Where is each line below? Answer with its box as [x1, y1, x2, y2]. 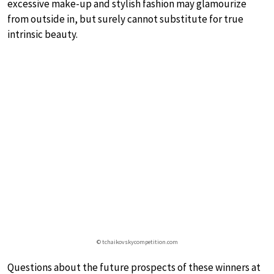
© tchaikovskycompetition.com [96, 237, 178, 246]
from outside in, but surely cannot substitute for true [7, 12, 243, 26]
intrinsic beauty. [7, 27, 78, 41]
